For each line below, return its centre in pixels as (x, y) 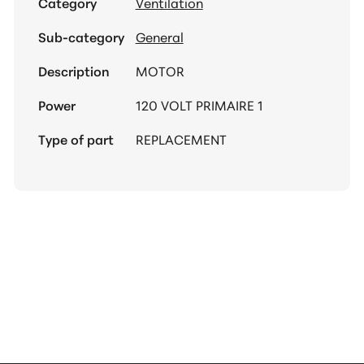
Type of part (76, 139)
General (159, 37)
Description (74, 71)
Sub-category (81, 37)
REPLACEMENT (181, 139)
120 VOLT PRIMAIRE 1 (199, 105)
